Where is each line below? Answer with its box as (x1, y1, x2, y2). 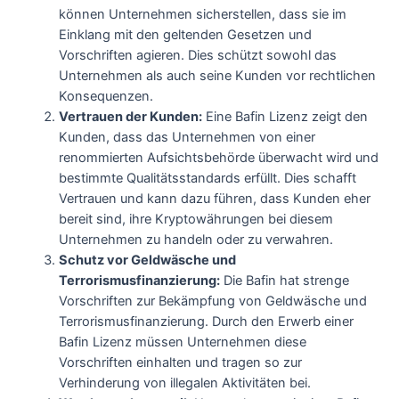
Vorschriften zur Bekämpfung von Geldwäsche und (59, 292, 368, 309)
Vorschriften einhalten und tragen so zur (59, 354, 303, 370)
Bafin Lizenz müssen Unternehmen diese (59, 333, 307, 350)
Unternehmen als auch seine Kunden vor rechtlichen (59, 67, 377, 84)
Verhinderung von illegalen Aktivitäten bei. (59, 374, 312, 391)
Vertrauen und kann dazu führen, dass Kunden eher (59, 190, 371, 207)
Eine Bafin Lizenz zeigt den (202, 108, 369, 125)
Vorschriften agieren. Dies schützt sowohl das (59, 46, 338, 63)
